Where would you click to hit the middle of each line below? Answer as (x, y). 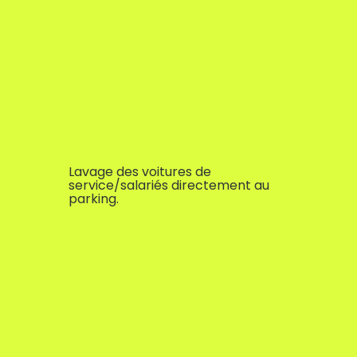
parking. (94, 198)
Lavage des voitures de (140, 171)
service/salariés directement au (169, 185)
